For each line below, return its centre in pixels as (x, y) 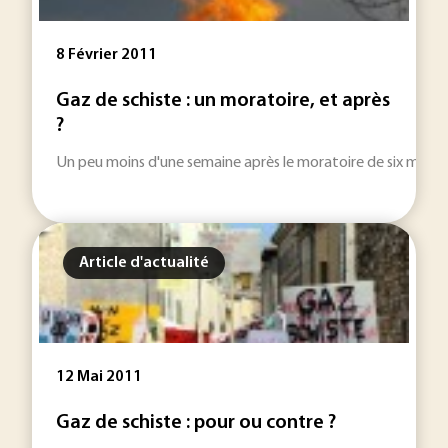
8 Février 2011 (106, 55)
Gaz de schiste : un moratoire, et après (223, 101)
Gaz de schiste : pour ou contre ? (196, 423)
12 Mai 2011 (99, 377)
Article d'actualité (144, 263)
